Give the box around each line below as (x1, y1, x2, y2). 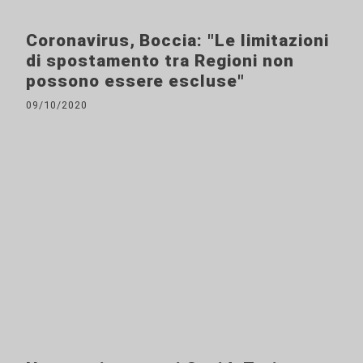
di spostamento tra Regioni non (26, 51, 294, 71)
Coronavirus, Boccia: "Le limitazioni (26, 31, 329, 51)
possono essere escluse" (26, 71, 246, 92)
